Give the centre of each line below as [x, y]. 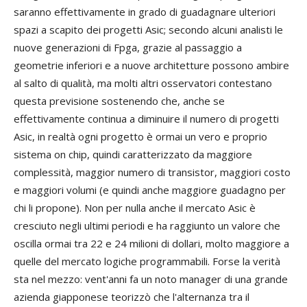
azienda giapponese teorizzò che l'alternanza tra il [132, 297]
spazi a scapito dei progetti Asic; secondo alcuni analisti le [148, 30]
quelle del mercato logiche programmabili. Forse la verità [147, 261]
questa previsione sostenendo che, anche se [119, 101]
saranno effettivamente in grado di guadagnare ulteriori [145, 12]
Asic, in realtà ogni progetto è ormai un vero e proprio [140, 137]
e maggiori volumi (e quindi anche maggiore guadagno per [150, 190]
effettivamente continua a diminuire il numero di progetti [146, 119]
